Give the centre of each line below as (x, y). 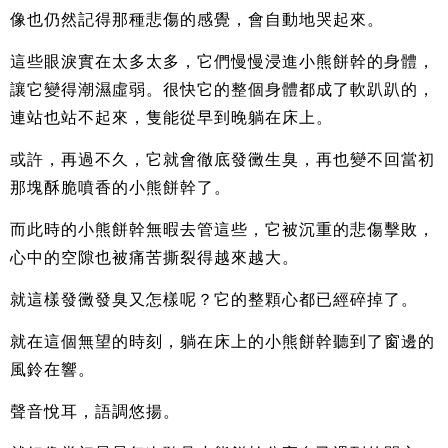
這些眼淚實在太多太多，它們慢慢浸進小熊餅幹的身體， (222, 62)
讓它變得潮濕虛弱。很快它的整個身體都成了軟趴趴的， (222, 90)
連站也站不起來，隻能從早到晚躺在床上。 (171, 118)
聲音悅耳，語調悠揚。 (95, 412)
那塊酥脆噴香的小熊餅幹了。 (120, 188)
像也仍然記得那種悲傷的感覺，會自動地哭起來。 (197, 20)
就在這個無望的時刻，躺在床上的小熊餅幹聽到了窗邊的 (222, 342)
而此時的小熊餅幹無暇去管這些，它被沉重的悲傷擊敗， (222, 230)
